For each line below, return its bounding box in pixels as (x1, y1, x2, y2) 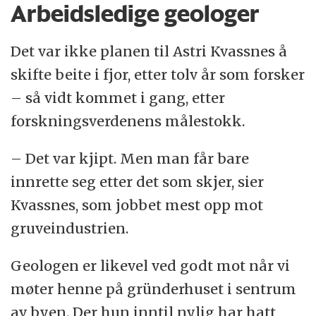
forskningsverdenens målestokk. (11, 111, 245, 130)
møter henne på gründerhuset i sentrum (11, 279, 297, 298)
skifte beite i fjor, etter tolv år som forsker (11, 65, 305, 83)
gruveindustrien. (11, 219, 129, 237)
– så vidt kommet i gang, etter (11, 88, 226, 107)
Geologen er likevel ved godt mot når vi (11, 256, 291, 274)
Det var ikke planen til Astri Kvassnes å (11, 42, 288, 60)
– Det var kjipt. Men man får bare (11, 149, 250, 167)
